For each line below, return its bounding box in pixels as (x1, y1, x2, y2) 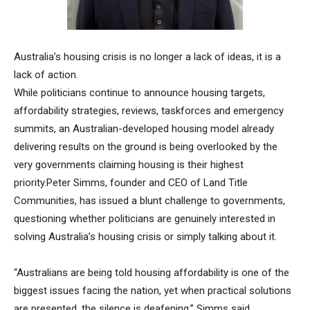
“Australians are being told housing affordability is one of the (14, 266, 289, 280)
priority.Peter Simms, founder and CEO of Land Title (14, 176, 248, 190)
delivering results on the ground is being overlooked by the (14, 140, 277, 154)
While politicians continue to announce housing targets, (14, 86, 265, 100)
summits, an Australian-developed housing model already (14, 122, 274, 136)
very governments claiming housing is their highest (14, 158, 244, 172)
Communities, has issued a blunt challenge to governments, (14, 194, 285, 208)
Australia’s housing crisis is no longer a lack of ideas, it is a (14, 51, 281, 64)
